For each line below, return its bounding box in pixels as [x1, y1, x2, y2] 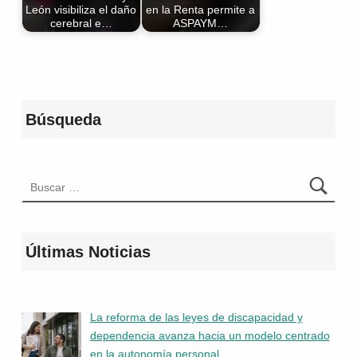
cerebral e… [49, 17, 112, 30]
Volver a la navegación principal [20, 44, 69, 58]
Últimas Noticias [25, 242, 151, 261]
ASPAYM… [173, 17, 229, 30]
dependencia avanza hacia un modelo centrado [89, 329, 330, 343]
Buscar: [20, 165, 59, 178]
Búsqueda [25, 111, 101, 129]
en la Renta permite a [146, 3, 256, 17]
